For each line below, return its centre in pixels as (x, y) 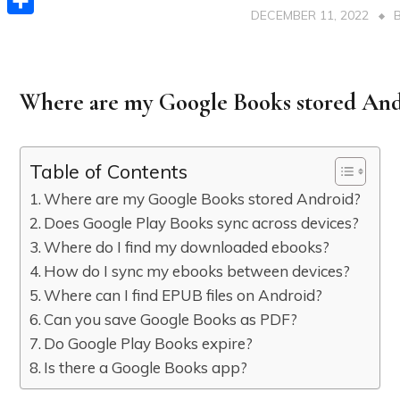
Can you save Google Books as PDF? (171, 319)
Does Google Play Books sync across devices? (202, 222)
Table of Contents (108, 171)
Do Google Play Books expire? (149, 343)
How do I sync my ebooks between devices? (197, 271)
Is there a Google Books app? (146, 367)
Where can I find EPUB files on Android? (183, 295)
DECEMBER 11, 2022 (310, 15)
